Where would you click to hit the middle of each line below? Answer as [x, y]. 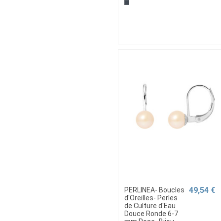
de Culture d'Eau [150, 205]
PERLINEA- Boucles [154, 190]
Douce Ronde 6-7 [151, 213]
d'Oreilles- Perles [151, 198]
